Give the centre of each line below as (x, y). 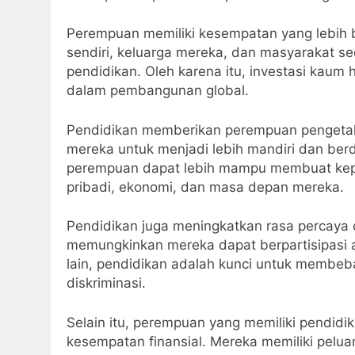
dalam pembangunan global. (158, 91)
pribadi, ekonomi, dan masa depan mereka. (205, 187)
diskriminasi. (106, 283)
